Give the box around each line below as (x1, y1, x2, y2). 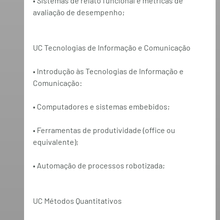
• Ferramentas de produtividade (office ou (32, 125, 177, 135)
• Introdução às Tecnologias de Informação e (32, 66, 185, 76)
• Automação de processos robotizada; (32, 160, 165, 170)
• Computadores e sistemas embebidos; (32, 101, 170, 111)
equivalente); (32, 137, 79, 146)
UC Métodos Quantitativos (32, 195, 122, 205)
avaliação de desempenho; (32, 7, 125, 17)
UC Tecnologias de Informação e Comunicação (32, 42, 191, 52)
